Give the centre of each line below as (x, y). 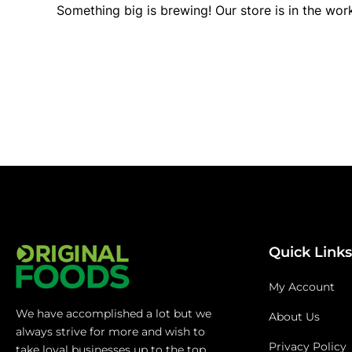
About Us (294, 317)
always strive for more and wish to (110, 332)
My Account (302, 287)
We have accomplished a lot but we (114, 313)
